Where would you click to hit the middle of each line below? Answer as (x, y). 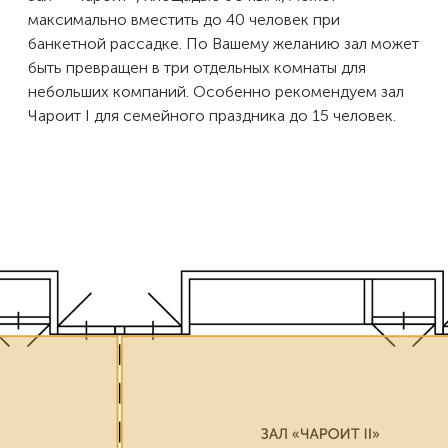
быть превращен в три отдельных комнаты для (197, 67)
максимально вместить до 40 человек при (184, 19)
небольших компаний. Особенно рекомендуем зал (216, 91)
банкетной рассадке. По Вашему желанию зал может (223, 43)
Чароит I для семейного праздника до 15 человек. (212, 115)
